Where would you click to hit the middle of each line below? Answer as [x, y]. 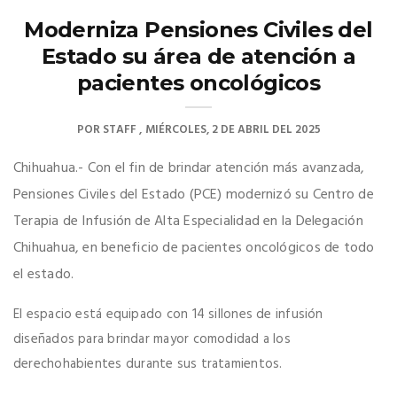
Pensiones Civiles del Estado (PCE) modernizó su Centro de [194, 195]
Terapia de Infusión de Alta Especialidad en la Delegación [188, 222]
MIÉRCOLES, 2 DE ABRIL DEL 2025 [233, 130]
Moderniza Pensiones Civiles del [198, 30]
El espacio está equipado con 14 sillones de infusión [168, 315]
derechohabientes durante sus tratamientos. [148, 365]
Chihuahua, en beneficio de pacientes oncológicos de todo [194, 249]
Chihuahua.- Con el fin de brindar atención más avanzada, [189, 169]
